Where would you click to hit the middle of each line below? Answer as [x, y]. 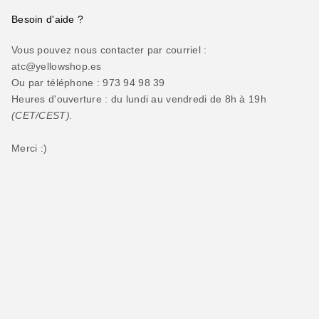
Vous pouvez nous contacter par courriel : [109, 49]
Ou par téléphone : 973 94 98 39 [88, 82]
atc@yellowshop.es [57, 66]
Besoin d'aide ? [48, 19]
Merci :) [30, 148]
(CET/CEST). [42, 115]
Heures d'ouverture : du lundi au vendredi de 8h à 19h [139, 99]
